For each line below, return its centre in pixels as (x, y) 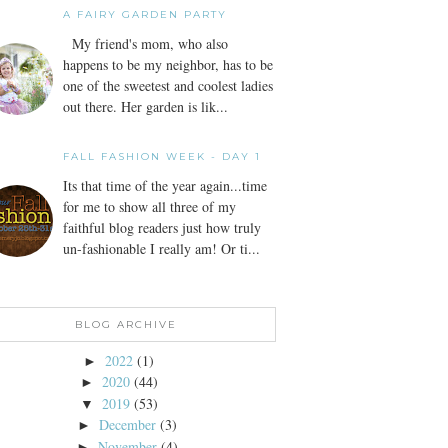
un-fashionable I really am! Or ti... (161, 248)
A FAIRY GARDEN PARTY (145, 15)
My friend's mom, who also (145, 44)
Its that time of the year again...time (165, 185)
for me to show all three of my (149, 206)
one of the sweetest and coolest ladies (168, 86)
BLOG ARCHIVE (126, 324)
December (127, 425)
